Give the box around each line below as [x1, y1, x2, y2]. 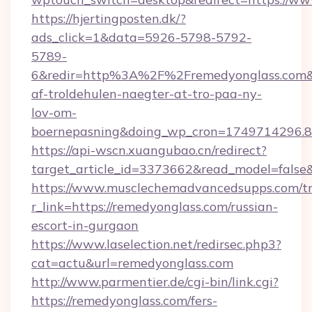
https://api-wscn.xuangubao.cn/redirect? [31, 142, 267, 158]
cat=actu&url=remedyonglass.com [31, 255, 233, 271]
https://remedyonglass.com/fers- [31, 292, 217, 309]
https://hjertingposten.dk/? [31, 10, 186, 26]
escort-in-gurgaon [31, 217, 139, 233]
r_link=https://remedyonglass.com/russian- [31, 198, 278, 214]
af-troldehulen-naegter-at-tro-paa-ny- [31, 86, 262, 102]
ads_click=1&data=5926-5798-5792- [31, 29, 251, 45]
